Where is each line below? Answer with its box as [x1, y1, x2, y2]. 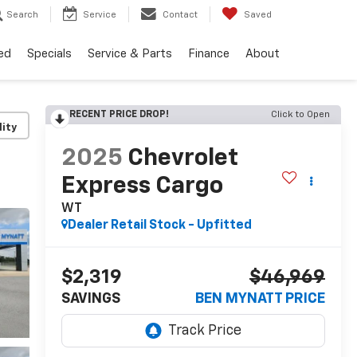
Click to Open [271, 110, 330, 120]
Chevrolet [127, 147, 238, 171]
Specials [27, 48, 72, 61]
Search [6, 10, 38, 20]
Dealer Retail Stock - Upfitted [67, 219, 252, 233]
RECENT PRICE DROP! [69, 110, 169, 120]
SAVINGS [61, 292, 120, 307]
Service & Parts [88, 48, 172, 61]
